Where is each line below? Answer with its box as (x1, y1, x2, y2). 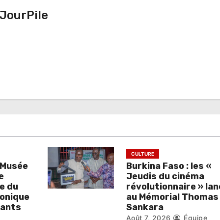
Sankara (126, 202, 164, 213)
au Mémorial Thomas (126, 192, 219, 202)
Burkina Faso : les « (126, 161, 211, 171)
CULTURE (131, 151, 154, 157)
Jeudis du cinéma (126, 171, 204, 182)
